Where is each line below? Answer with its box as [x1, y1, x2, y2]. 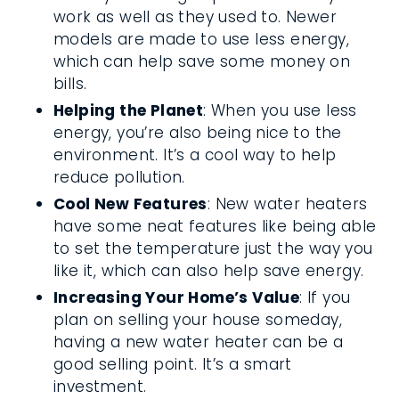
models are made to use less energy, [53, 28, 349, 50]
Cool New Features [53, 193, 208, 215]
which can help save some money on [53, 51, 351, 72]
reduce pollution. [53, 167, 185, 188]
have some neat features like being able [53, 216, 377, 237]
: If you [299, 287, 351, 308]
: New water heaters [207, 193, 368, 215]
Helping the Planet [53, 100, 204, 121]
